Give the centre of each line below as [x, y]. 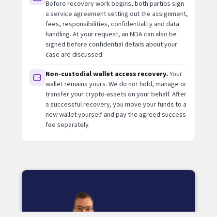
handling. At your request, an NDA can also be [111, 34]
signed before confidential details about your [111, 44]
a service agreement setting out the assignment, [116, 13]
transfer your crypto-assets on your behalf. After [116, 94]
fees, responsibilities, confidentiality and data [112, 23]
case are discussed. [74, 54]
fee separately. [67, 124]
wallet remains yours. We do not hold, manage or [116, 84]
